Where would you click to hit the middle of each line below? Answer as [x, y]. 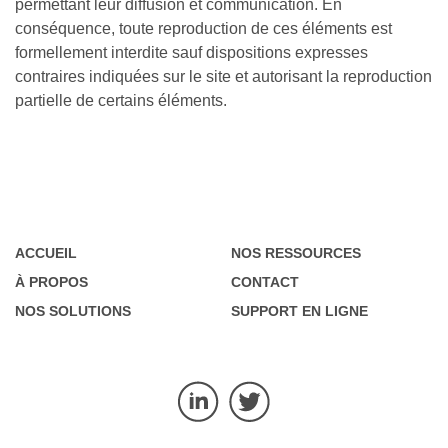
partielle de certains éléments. [121, 100]
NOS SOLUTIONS [73, 311]
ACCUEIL [46, 253]
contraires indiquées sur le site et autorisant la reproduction [223, 76]
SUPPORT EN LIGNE [299, 311]
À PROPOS [51, 282]
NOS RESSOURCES [296, 253]
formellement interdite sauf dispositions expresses [191, 52]
